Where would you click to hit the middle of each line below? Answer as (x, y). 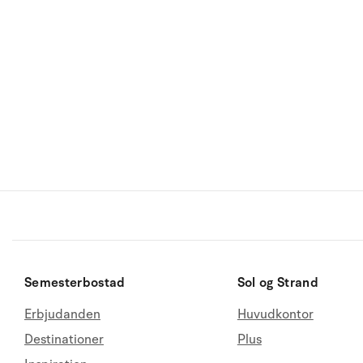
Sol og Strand (278, 283)
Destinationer (64, 340)
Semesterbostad (75, 283)
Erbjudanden (62, 314)
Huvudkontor (275, 314)
